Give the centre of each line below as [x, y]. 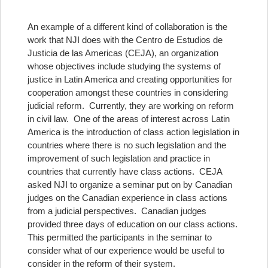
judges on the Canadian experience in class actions [127, 198]
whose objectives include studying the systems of [124, 66]
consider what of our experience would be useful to [126, 250]
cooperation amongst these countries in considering [128, 92]
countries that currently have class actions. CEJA [125, 171]
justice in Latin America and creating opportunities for [130, 79]
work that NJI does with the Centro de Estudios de [125, 40]
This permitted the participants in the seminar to [120, 237]
